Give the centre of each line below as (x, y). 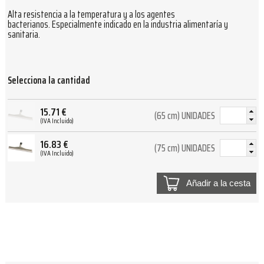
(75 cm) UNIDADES (184, 148)
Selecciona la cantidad (49, 81)
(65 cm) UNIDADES (184, 115)
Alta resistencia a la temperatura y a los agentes (91, 14)
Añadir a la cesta (218, 183)
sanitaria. (24, 34)
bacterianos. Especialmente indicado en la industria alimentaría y (118, 24)
